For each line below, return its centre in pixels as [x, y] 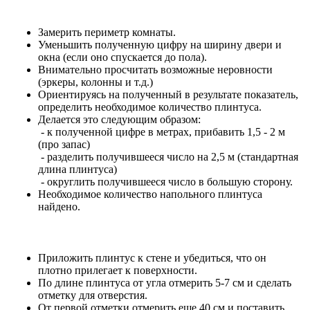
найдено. [61, 207]
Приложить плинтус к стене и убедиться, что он [152, 258]
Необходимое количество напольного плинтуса [150, 194]
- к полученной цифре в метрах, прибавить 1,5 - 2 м [162, 132]
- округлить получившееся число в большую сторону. [165, 182]
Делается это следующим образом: [121, 120]
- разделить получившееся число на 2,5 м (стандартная [168, 157]
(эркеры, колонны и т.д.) [95, 82]
